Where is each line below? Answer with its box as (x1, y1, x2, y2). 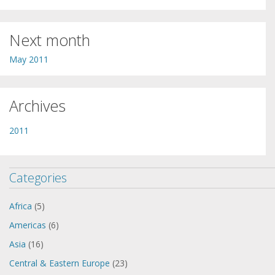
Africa (9, 199, 32, 212)
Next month (9, 29, 90, 50)
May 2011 (9, 53, 48, 65)
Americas (9, 219, 46, 231)
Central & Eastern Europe (9, 257, 110, 269)
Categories (9, 169, 67, 186)
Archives (9, 95, 66, 116)
